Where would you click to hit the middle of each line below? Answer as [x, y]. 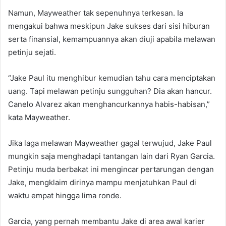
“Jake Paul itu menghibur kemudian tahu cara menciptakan [112, 78]
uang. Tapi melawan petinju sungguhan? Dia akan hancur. [110, 91]
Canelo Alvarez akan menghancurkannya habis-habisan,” [109, 104]
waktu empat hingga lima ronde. [65, 196]
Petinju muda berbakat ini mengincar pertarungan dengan [111, 169]
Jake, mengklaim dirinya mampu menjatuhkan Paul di [102, 183]
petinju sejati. [32, 52]
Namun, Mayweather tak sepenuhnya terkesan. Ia [96, 13]
